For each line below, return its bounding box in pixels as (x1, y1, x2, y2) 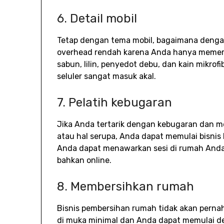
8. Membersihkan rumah (57, 179, 194, 193)
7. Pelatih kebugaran (57, 95, 172, 109)
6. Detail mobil (57, 11, 137, 25)
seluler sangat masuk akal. (57, 71, 156, 81)
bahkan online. (57, 155, 112, 165)
